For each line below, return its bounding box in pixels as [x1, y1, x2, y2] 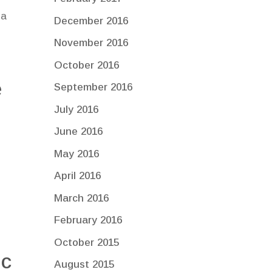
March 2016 [54, 192, 109, 204]
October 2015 [54, 236, 120, 248]
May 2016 [54, 148, 100, 160]
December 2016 [54, 15, 129, 27]
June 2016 [54, 126, 103, 138]
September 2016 [54, 81, 133, 93]
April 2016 [54, 170, 101, 182]
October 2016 [54, 59, 120, 71]
